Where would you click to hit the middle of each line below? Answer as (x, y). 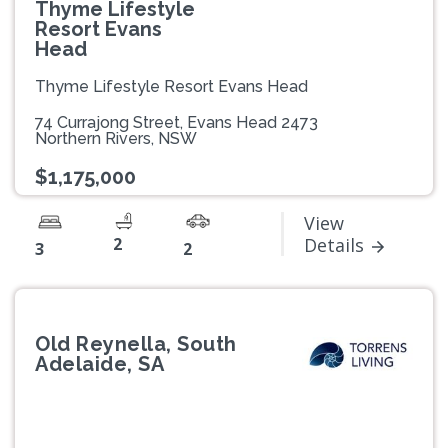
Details (334, 245)
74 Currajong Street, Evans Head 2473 (176, 123)
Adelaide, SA (99, 364)
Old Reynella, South (136, 344)
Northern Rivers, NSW (116, 139)
